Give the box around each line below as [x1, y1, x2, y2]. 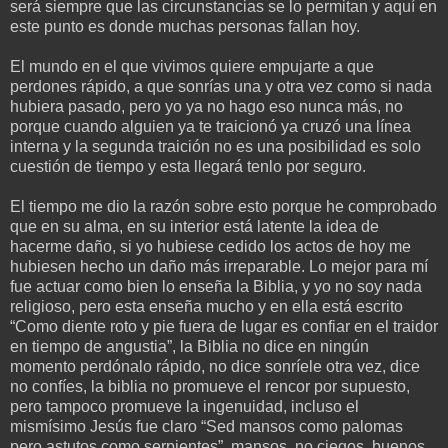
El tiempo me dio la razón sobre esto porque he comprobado [10, 197, 437, 215]
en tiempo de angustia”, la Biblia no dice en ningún [10, 337, 369, 355]
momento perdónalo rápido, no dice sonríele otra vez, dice [10, 357, 420, 375]
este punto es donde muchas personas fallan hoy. [10, 17, 360, 35]
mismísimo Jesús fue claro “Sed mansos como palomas [10, 417, 403, 435]
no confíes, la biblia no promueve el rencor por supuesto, [10, 377, 410, 395]
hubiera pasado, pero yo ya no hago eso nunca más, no [10, 97, 403, 115]
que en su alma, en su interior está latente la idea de [10, 217, 379, 235]
